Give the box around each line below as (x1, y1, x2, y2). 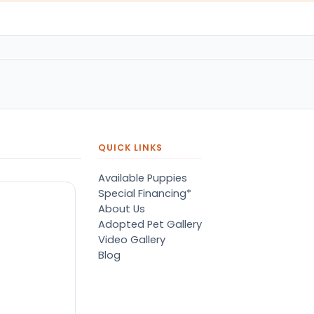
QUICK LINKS (98, 141, 163, 153)
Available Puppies (98, 170, 188, 185)
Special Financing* (98, 186, 192, 200)
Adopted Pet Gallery (98, 217, 203, 231)
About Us (98, 201, 146, 216)
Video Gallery (98, 232, 166, 247)
